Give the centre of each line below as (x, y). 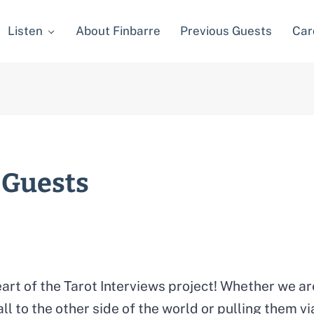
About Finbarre (118, 31)
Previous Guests (226, 31)
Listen (26, 31)
